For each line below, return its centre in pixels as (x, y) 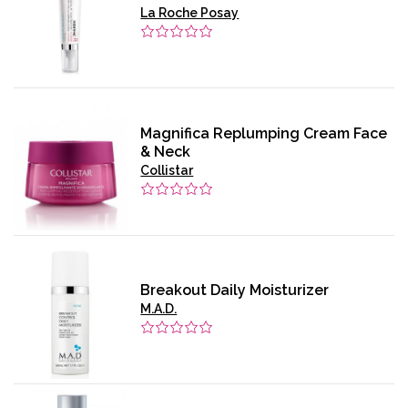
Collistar (167, 170)
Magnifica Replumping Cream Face (264, 133)
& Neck (166, 151)
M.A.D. (159, 309)
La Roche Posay (190, 13)
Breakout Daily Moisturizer (235, 291)
